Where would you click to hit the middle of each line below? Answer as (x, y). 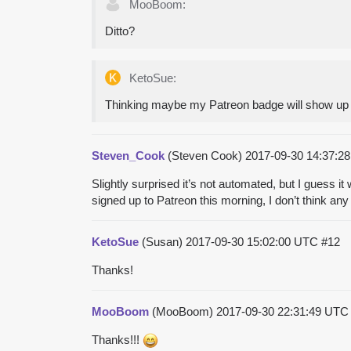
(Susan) (162, 241)
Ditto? (120, 31)
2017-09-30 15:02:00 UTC (253, 241)
